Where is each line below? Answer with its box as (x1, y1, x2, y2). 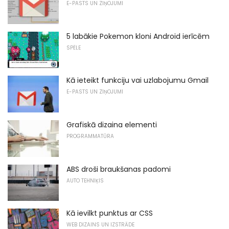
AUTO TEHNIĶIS (66, 176, 104, 185)
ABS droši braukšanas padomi (66, 164, 171, 174)
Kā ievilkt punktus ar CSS (66, 208, 153, 219)
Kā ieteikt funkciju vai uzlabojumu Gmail (66, 75, 209, 86)
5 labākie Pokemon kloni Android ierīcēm (66, 31, 210, 41)
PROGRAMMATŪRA (66, 132, 114, 141)
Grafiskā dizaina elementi (66, 120, 157, 130)
